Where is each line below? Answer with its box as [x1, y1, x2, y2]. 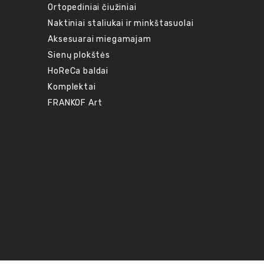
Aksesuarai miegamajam [48, 34, 151, 44]
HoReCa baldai [48, 65, 109, 76]
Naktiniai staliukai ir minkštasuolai [48, 18, 194, 28]
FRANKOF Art [48, 97, 103, 108]
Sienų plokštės [48, 49, 110, 60]
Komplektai [48, 81, 96, 92]
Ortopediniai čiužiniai [48, 2, 137, 12]
